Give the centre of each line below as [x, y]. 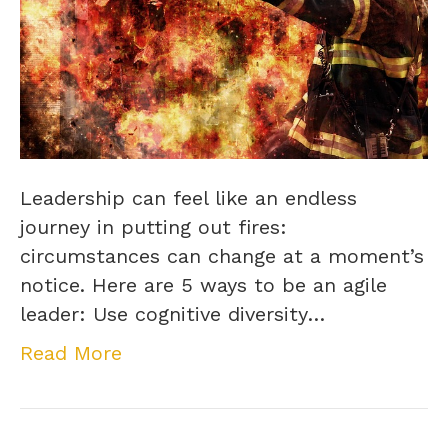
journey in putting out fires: [153, 227]
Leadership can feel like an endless [188, 198]
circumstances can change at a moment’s [222, 256]
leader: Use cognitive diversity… [172, 314]
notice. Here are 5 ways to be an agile [203, 285]
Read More [71, 353]
